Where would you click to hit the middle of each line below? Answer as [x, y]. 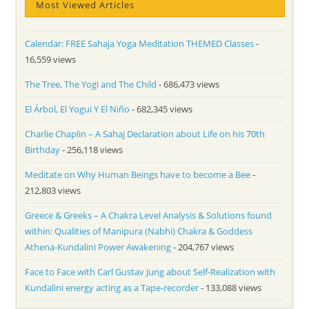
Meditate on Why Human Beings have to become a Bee [138, 175]
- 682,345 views [161, 109]
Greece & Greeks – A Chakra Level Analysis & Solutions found [149, 216]
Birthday [43, 150]
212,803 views [53, 191]
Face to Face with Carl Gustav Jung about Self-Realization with [150, 272]
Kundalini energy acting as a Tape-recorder [112, 288]
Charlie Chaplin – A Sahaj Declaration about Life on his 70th [145, 134]
